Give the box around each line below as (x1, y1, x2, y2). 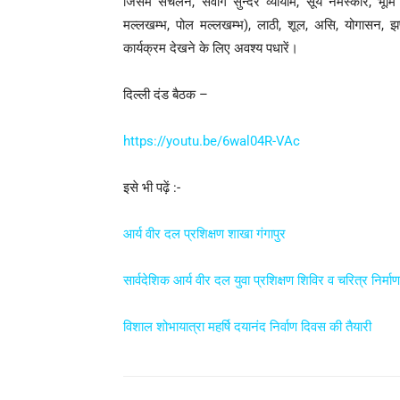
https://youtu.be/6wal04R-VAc (123, 132, 300, 149)
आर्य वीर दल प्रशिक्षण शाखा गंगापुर (123, 225, 286, 242)
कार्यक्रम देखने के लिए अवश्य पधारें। (123, 39, 298, 56)
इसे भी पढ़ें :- (123, 179, 180, 196)
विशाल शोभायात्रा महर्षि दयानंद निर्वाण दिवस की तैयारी (123, 318, 371, 335)
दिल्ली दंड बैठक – (123, 86, 208, 103)
